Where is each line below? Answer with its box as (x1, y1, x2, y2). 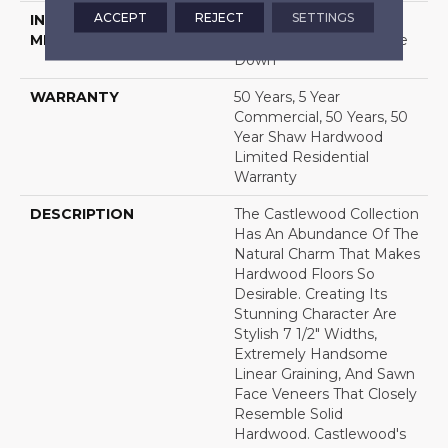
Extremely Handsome (234, 345, 388, 364)
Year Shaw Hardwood (234, 128, 383, 147)
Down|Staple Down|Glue (234, 31, 408, 50)
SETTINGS (291, 9, 354, 25)
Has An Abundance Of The (234, 225, 419, 244)
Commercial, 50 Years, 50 (234, 108, 408, 127)
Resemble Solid (234, 405, 343, 424)
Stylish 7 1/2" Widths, (234, 325, 377, 344)
